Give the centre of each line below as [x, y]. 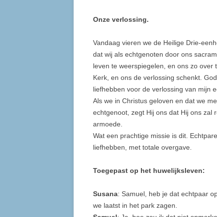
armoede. [108, 124]
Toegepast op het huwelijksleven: [149, 171]
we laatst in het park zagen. [135, 206]
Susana [105, 194]
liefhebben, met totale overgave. [142, 147]
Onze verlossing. [121, 20]
